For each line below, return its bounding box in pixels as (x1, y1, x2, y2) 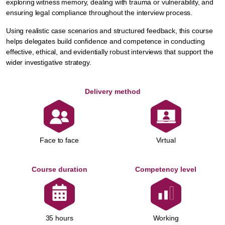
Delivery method (84, 87, 141, 95)
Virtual (156, 136, 176, 145)
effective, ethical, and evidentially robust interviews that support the (6, 48, 213, 56)
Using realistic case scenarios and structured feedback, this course (6, 27, 213, 35)
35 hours (45, 214, 73, 222)
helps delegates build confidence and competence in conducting (6, 37, 205, 45)
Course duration (31, 165, 87, 174)
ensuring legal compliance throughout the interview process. (6, 9, 193, 17)
